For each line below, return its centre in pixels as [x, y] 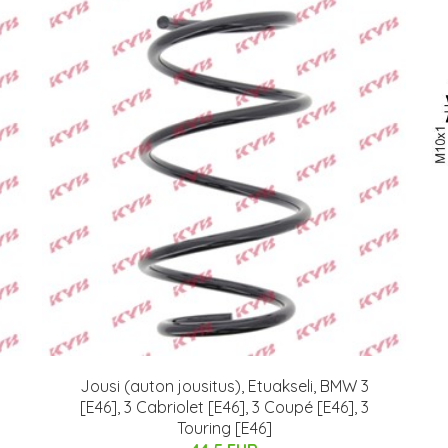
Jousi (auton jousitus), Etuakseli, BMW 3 [224, 385]
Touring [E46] [224, 427]
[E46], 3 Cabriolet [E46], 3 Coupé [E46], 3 [224, 406]
